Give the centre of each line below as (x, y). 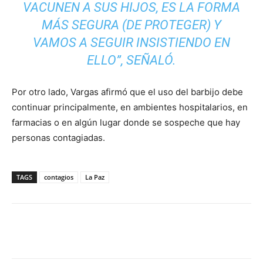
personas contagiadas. (58, 138)
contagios (59, 177)
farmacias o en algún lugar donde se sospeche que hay (126, 123)
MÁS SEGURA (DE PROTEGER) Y (131, 25)
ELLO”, (105, 60)
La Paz (95, 177)
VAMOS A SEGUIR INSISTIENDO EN (131, 43)
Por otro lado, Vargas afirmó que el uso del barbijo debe (127, 92)
